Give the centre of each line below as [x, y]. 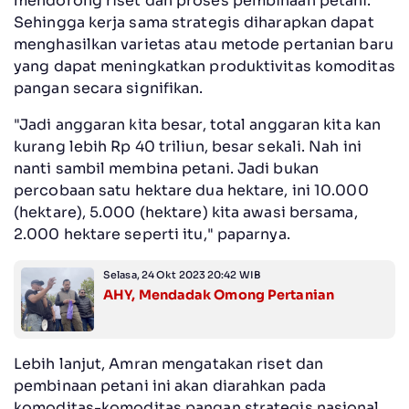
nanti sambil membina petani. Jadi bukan [166, 168]
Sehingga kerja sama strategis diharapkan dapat [194, 22]
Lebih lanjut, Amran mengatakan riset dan [169, 363]
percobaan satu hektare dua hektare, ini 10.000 [191, 190]
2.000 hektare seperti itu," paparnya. [152, 234]
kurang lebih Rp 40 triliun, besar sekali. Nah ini [188, 146]
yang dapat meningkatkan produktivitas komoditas [204, 66]
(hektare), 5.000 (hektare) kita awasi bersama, [186, 212]
